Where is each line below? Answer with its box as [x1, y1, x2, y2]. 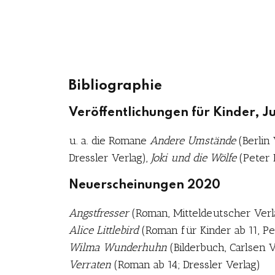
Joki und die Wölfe [151, 151, 236, 165]
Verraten [69, 258, 111, 271]
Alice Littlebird [69, 223, 139, 237]
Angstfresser [69, 206, 129, 220]
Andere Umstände [150, 134, 236, 147]
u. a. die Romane [69, 134, 150, 147]
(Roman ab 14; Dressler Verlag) [111, 258, 260, 271]
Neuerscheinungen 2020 [69, 179, 220, 192]
